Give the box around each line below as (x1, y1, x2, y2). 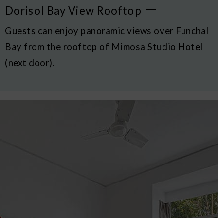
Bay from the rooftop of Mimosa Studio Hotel (5, 41, 203, 52)
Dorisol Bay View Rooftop (5, 4, 142, 17)
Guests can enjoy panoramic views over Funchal (5, 25, 209, 36)
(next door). (5, 57, 55, 68)
